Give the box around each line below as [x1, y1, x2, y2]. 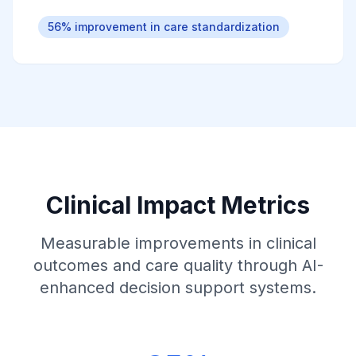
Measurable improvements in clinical [40, 234, 316, 253]
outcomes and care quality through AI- [33, 256, 323, 275]
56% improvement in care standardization [48, 20, 280, 33]
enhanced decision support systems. [40, 278, 316, 297]
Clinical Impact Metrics [46, 191, 310, 219]
